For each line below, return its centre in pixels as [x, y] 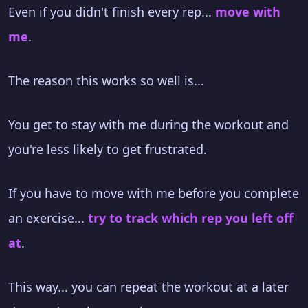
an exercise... [48, 218]
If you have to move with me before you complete [154, 194]
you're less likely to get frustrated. [108, 150]
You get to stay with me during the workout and [148, 125]
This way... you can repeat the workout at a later [148, 287]
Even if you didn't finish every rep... [112, 12]
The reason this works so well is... [106, 81]
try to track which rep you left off [191, 218]
